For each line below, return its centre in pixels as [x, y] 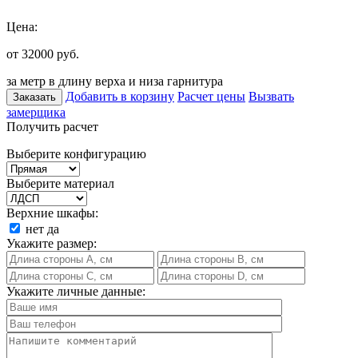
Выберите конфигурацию [76, 153]
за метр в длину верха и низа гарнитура [115, 81]
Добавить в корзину [120, 96]
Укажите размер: [52, 243]
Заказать [34, 97]
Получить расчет [52, 126]
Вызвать [271, 96]
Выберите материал [60, 183]
